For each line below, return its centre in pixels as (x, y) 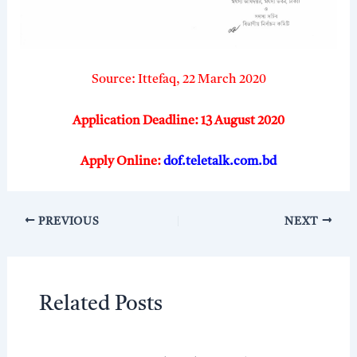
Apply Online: (122, 162)
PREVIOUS (67, 222)
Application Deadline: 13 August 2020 (178, 121)
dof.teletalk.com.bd (220, 162)
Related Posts (100, 305)
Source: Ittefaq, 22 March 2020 (178, 80)
